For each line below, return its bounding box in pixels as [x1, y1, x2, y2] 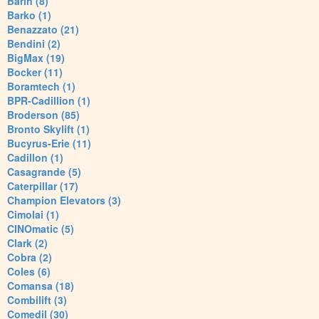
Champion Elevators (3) [7, 193, 121, 208]
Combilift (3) [7, 293, 67, 308]
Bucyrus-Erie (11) [7, 136, 91, 151]
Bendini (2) [7, 36, 61, 51]
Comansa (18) [7, 278, 74, 293]
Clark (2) [7, 236, 48, 251]
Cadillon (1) [7, 150, 63, 165]
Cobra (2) [7, 250, 52, 265]
